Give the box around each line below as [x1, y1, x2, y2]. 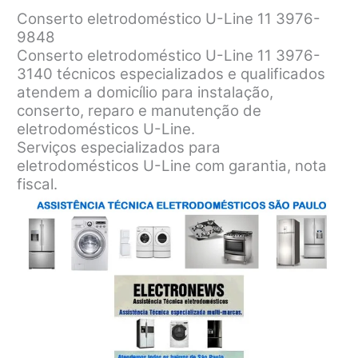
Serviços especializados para [17, 137, 221, 157]
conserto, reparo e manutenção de [17, 101, 262, 120]
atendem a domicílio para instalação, [17, 82, 274, 101]
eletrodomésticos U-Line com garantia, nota [17, 156, 328, 175]
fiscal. [17, 174, 58, 193]
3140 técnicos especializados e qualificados [17, 64, 326, 83]
